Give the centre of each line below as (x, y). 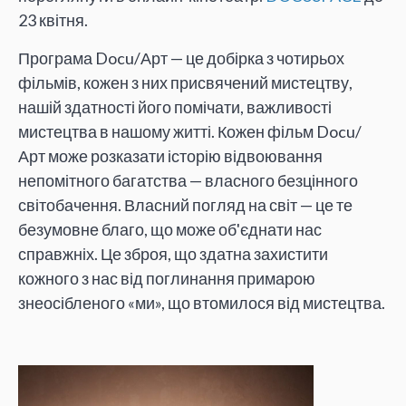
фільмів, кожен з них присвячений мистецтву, (185, 82)
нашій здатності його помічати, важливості (175, 106)
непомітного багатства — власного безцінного (188, 180)
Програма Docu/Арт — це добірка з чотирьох (181, 58)
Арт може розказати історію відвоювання (170, 155)
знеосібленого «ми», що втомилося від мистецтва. (202, 302)
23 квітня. (53, 20)
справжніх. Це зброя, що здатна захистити (173, 253)
